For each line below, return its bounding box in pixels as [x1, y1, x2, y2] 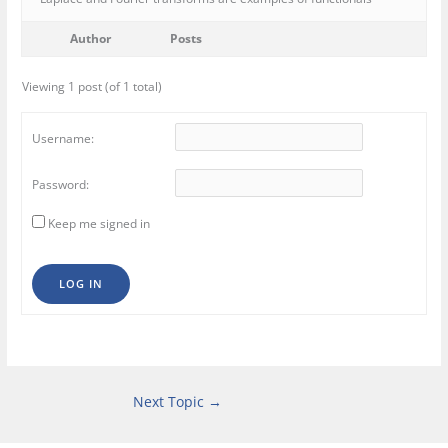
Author [69, 30, 111, 48]
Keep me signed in [48, 215, 151, 233]
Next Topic [133, 392, 208, 412]
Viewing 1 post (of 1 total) [22, 78, 163, 96]
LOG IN [59, 276, 104, 292]
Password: [32, 175, 90, 193]
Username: [32, 129, 95, 147]
